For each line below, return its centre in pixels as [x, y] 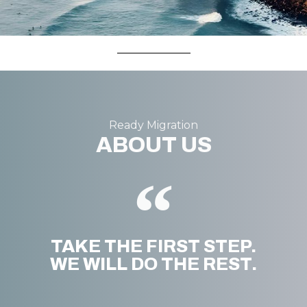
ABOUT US [153, 145]
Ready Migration [153, 125]
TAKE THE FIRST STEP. [153, 246]
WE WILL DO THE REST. [153, 263]
